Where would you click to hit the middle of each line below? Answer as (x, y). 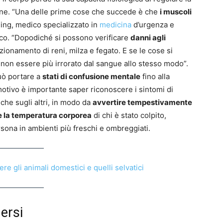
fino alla (155, 77)
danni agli (148, 38)
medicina (115, 25)
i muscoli (176, 12)
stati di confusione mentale (91, 77)
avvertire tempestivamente (142, 103)
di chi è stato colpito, (129, 115)
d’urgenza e (153, 25)
